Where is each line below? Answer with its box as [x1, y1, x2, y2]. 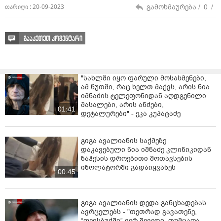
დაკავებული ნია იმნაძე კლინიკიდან [81, 145, 211, 154]
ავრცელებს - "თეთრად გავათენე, [81, 207, 197, 217]
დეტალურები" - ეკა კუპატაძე [81, 109, 181, 118]
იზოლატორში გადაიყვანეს [81, 162, 176, 172]
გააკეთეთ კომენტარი [24, 34, 82, 43]
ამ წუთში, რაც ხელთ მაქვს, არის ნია [81, 82, 210, 92]
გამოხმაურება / [147, 2, 202, 12]
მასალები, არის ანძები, [81, 100, 164, 110]
